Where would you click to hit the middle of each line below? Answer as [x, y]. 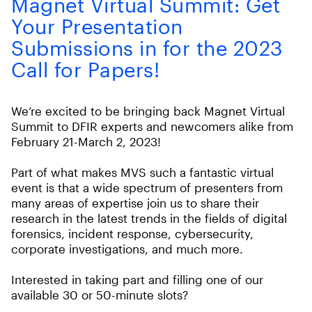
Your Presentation [97, 26]
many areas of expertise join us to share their [135, 203]
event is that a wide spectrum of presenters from [147, 187]
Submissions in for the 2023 [147, 48]
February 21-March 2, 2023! [86, 141]
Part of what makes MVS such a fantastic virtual [142, 172]
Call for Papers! [85, 70]
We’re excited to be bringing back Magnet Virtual [148, 111]
